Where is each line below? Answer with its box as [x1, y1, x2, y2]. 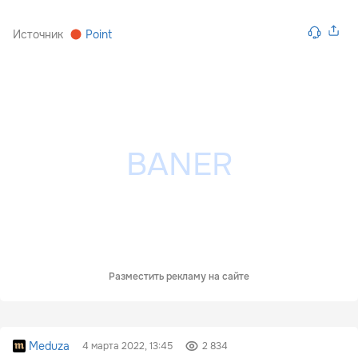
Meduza [29, 339, 70, 354]
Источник [13, 27, 63, 42]
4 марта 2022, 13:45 [82, 340, 173, 353]
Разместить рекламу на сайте [109, 270, 249, 284]
